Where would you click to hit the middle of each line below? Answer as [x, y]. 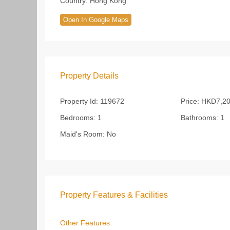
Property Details [89, 76]
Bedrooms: [78, 118]
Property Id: [79, 101]
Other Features [85, 223]
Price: [190, 101]
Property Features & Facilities [114, 195]
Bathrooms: [199, 118]
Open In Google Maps [96, 20]
